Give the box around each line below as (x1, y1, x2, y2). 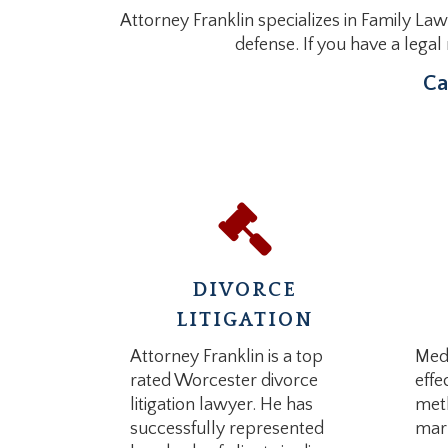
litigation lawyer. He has (129, 395, 313, 415)
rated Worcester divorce (129, 371, 318, 391)
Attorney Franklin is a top (129, 347, 323, 367)
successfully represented (129, 419, 324, 439)
